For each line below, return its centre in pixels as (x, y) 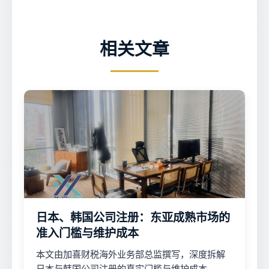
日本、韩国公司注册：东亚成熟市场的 (133, 218)
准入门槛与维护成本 (87, 233)
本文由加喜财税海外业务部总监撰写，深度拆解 (131, 254)
